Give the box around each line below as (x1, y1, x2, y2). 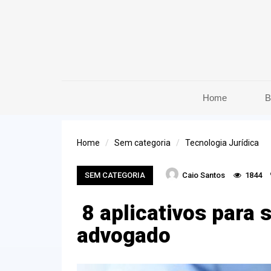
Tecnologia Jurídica (185, 137, 259, 148)
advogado (77, 223, 171, 248)
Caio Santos (181, 170, 225, 180)
